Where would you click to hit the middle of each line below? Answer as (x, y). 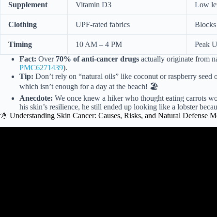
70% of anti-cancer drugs (97, 59)
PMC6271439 (41, 67)
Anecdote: (36, 98)
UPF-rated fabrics (103, 24)
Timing (20, 44)
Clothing (23, 24)
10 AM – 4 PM (99, 44)
